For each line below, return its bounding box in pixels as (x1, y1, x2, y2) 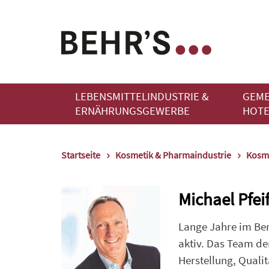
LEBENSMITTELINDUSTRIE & (75, 89, 209, 103)
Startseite (61, 149, 100, 161)
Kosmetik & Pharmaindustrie (115, 149, 231, 161)
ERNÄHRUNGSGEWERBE (75, 104, 190, 118)
